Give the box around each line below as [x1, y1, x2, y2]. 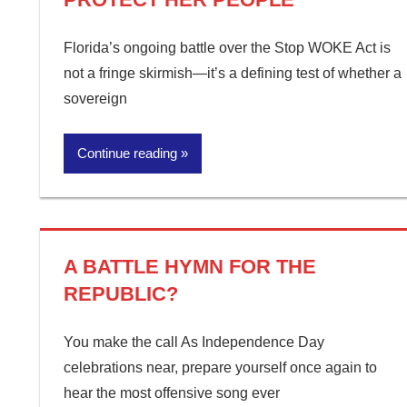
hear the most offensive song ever [63, 385, 280, 401]
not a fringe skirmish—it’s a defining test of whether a [63, 65, 402, 81]
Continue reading [76, 145, 177, 161]
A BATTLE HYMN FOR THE [63, 255, 316, 278]
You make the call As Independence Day [63, 334, 324, 350]
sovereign [63, 91, 127, 106]
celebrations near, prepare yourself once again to [63, 360, 377, 375]
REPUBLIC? [63, 283, 178, 305]
